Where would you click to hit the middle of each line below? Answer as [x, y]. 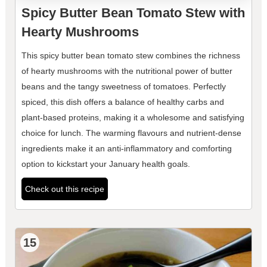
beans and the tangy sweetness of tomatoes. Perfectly [123, 87]
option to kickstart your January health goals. [105, 164]
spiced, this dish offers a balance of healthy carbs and [122, 102]
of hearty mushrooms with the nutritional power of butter [127, 71]
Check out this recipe [64, 189]
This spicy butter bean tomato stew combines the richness [131, 56]
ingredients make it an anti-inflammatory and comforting [126, 149]
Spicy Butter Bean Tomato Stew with [133, 13]
